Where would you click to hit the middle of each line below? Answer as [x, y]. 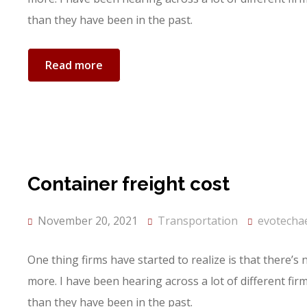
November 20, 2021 [86, 221]
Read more [74, 65]
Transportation [198, 221]
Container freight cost [128, 184]
